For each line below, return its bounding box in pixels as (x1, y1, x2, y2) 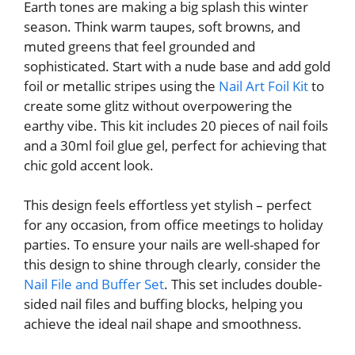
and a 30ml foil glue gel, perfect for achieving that (24, 136, 326, 155)
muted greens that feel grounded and (24, 36, 255, 55)
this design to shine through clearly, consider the (24, 255, 321, 274)
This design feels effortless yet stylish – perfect (24, 196, 311, 215)
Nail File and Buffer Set (24, 275, 164, 294)
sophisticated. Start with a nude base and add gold (24, 56, 330, 75)
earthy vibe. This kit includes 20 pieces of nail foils (24, 116, 328, 135)
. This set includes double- (164, 275, 322, 294)
